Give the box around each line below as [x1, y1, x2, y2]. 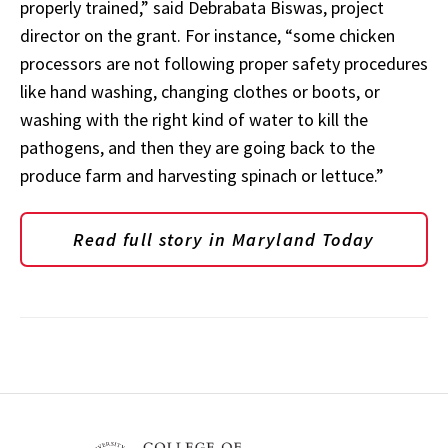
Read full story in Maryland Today [73, 228, 375, 251]
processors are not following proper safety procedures [20, 51, 428, 75]
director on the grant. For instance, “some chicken [20, 23, 395, 47]
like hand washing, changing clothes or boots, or [20, 79, 380, 103]
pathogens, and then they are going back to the [20, 135, 375, 159]
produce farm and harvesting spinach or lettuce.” [20, 163, 392, 187]
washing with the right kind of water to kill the [20, 107, 368, 131]
